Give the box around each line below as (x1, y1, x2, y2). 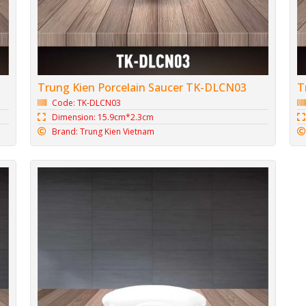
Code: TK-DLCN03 (52, 96, 122, 109)
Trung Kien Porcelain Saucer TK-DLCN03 (38, 79, 247, 95)
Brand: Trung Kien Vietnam (52, 125, 155, 137)
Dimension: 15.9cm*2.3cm (52, 111, 154, 123)
